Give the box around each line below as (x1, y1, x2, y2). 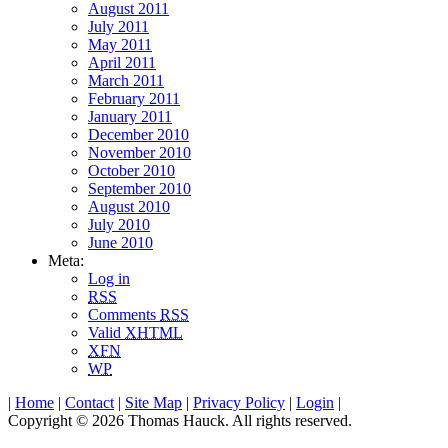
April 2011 (88, 54, 156, 72)
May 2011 (88, 36, 152, 54)
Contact (65, 394, 114, 412)
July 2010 (88, 216, 150, 234)
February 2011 (88, 90, 180, 108)
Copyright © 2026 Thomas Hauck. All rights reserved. (8, 412, 352, 430)
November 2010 (88, 144, 191, 162)
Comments (88, 306, 160, 324)
